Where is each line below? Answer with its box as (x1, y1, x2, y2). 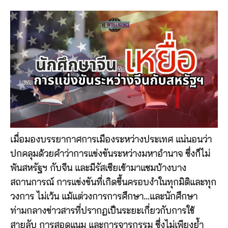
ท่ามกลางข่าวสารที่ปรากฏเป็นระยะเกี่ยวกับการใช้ (10, 206, 194, 216)
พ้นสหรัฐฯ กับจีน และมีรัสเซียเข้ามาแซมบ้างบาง (10, 163, 186, 173)
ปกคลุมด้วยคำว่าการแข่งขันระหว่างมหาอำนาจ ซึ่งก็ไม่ (10, 149, 210, 159)
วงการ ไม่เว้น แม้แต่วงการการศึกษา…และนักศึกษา (10, 192, 197, 202)
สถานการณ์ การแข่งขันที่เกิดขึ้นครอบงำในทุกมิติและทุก (10, 178, 216, 187)
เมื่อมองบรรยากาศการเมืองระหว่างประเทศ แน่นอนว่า (10, 135, 212, 145)
